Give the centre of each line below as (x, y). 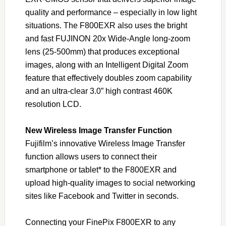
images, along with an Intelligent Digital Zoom (106, 65)
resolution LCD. (53, 104)
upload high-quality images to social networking (110, 183)
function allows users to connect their (91, 157)
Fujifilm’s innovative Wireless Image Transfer (105, 144)
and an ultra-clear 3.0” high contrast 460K (99, 91)
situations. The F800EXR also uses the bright (106, 25)
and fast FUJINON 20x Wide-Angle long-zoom (107, 39)
